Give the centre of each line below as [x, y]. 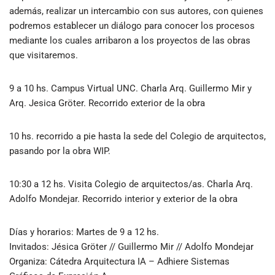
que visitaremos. [45, 55]
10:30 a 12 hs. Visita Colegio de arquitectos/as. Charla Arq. [131, 184]
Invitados [28, 247]
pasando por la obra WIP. [60, 151]
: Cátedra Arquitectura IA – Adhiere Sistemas [137, 261]
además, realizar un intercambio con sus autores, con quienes [136, 11]
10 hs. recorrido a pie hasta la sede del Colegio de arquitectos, [137, 136]
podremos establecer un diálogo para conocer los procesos [132, 26]
